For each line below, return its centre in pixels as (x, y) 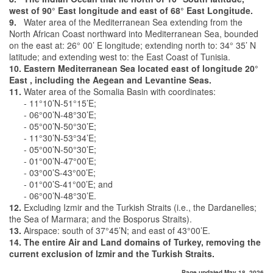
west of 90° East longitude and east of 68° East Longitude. (131, 10)
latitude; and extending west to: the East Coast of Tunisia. (120, 57)
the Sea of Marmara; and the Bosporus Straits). (101, 219)
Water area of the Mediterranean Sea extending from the (129, 22)
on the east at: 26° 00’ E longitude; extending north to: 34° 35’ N (133, 45)
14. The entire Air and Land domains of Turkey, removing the (135, 242)
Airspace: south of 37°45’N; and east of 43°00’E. (117, 230)
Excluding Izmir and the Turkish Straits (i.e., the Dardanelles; (139, 207)
